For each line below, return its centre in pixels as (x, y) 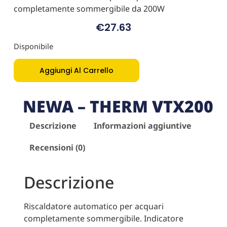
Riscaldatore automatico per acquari (93, 206)
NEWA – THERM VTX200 (118, 106)
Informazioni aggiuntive (143, 125)
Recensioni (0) (58, 148)
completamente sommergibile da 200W (89, 8)
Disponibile (33, 46)
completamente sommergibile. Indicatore (103, 219)
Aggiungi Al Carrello (76, 70)
